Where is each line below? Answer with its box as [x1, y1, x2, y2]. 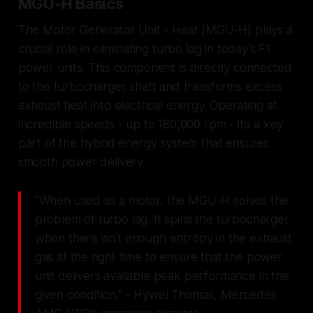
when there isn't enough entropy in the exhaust [34, 231, 292, 246]
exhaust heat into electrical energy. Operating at [17, 99, 277, 113]
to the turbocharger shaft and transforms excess [17, 80, 282, 94]
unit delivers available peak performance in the [34, 269, 289, 284]
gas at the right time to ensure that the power [34, 250, 282, 265]
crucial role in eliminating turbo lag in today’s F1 [17, 42, 271, 57]
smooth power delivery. [17, 155, 145, 170]
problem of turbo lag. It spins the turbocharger [34, 212, 289, 227]
